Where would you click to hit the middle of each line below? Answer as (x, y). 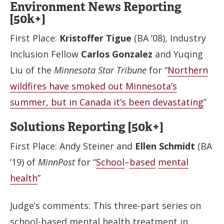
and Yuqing (178, 54)
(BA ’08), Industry (169, 38)
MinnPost (56, 162)
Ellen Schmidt (165, 146)
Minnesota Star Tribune (100, 70)
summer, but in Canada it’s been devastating (107, 102)
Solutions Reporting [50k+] (86, 127)
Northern (188, 70)
